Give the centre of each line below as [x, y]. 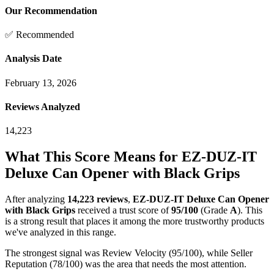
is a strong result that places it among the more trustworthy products [135, 221]
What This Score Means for [93, 157]
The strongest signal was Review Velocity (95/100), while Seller [129, 253]
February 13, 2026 [41, 83]
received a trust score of [122, 210]
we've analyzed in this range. [61, 232]
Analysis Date [33, 59]
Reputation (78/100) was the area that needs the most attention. [126, 264]
